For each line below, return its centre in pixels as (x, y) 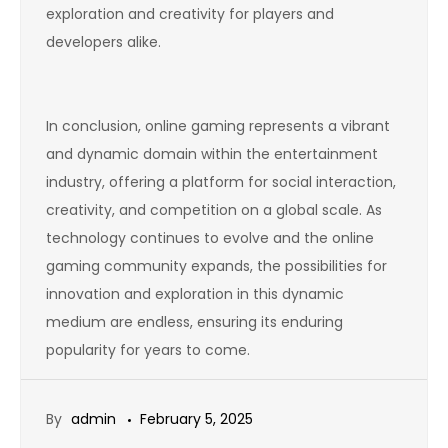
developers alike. (103, 42)
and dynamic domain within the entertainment (212, 154)
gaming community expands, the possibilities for (216, 266)
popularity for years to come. (148, 350)
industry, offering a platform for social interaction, (221, 182)
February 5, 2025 (196, 419)
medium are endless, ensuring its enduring (194, 322)
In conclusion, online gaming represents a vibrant (218, 126)
